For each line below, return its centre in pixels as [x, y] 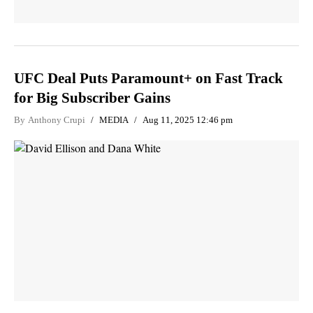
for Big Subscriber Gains [92, 98]
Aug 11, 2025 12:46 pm [188, 120]
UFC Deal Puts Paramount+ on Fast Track [148, 78]
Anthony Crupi [57, 120]
